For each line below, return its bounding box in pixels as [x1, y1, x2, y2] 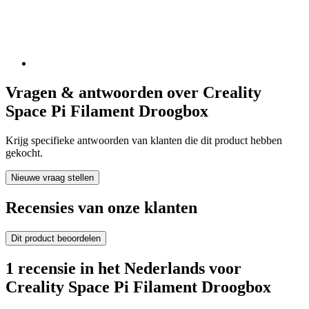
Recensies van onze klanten [6, 198, 197, 217]
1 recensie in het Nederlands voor [6, 259, 241, 277]
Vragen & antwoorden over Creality [6, 83, 261, 101]
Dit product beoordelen [11, 232, 101, 243]
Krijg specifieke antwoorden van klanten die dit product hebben [6, 134, 282, 146]
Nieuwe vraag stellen [11, 172, 94, 183]
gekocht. [6, 146, 43, 159]
